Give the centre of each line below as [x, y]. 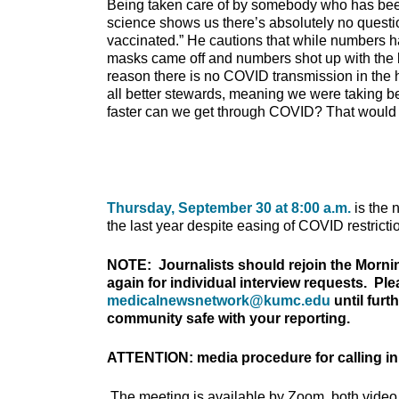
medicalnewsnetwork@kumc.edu [219, 301]
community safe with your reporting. [228, 319]
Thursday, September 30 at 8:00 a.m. [229, 208]
